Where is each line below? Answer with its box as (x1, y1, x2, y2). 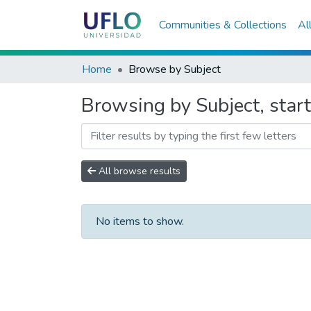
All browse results (96, 165, 180, 178)
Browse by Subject (128, 62, 221, 77)
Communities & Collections (158, 17, 287, 33)
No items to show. (96, 214, 184, 229)
